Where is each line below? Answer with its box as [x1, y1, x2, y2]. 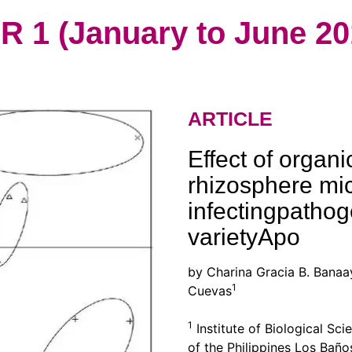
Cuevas [188, 283, 232, 299]
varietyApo [188, 224, 300, 250]
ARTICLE [188, 108, 273, 130]
